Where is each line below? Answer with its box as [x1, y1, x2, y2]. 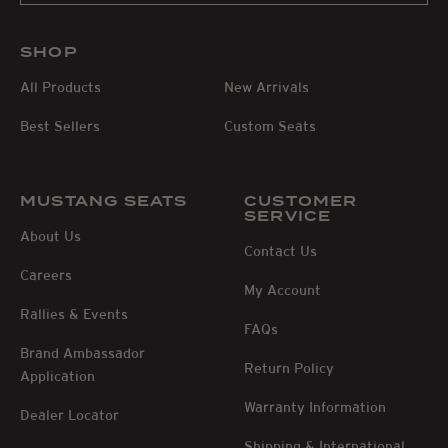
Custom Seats [224, 117, 316, 134]
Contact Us [244, 242, 317, 259]
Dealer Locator [20, 406, 119, 423]
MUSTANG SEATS [20, 190, 188, 211]
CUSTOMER [244, 190, 358, 211]
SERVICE [244, 205, 332, 226]
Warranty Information [244, 398, 386, 415]
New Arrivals [224, 78, 309, 95]
